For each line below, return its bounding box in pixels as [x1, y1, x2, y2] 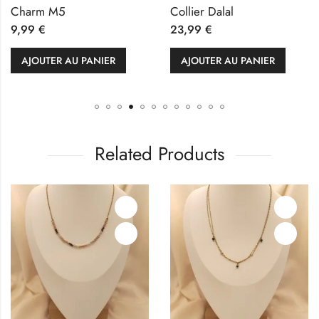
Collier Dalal [170, 2, 234, 20]
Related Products [95, 140, 224, 167]
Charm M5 [11, 2, 66, 20]
